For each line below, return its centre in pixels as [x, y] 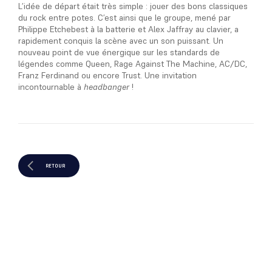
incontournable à [51, 87]
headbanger [107, 87]
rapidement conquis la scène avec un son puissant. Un [121, 41]
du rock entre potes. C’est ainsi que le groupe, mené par [124, 18]
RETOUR [55, 166]
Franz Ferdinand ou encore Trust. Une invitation [107, 75]
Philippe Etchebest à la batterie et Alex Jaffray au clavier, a [128, 29]
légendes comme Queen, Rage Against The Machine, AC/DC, [133, 64]
